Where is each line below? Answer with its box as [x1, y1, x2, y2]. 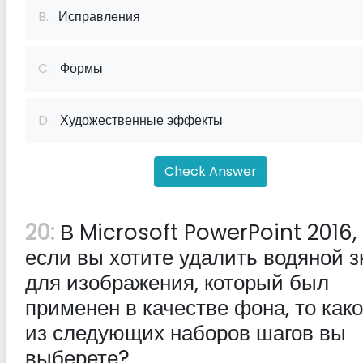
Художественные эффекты [50, 111, 223, 130]
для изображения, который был [25, 268, 329, 297]
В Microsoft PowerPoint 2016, [54, 218, 357, 247]
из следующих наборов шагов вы [25, 318, 346, 348]
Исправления [49, 7, 140, 26]
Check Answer [164, 162, 257, 181]
